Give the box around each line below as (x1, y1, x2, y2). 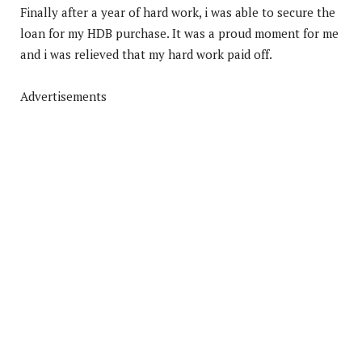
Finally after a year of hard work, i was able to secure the (20, 3, 335, 20)
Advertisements (20, 87, 107, 104)
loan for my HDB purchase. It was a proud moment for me (20, 24, 339, 41)
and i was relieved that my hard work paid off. (20, 45, 272, 62)
